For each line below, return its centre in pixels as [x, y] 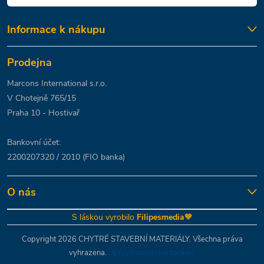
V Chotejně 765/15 [42, 98]
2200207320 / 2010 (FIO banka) [66, 157]
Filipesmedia [160, 217]
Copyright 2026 [50, 239]
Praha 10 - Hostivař [43, 113]
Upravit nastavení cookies [152, 253]
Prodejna [29, 62]
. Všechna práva [216, 239]
